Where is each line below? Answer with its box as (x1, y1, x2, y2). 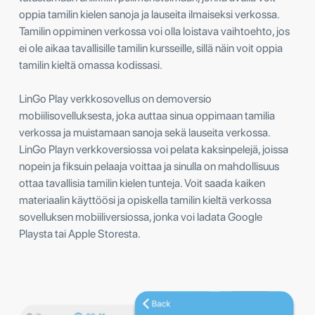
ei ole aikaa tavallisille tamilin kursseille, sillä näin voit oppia (19, 41, 283, 55)
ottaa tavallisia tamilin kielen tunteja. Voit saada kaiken (19, 176, 265, 190)
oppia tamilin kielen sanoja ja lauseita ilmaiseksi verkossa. (19, 7, 279, 21)
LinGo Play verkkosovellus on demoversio (19, 91, 212, 105)
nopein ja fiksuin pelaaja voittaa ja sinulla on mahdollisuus (19, 159, 279, 173)
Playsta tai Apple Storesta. (19, 226, 141, 240)
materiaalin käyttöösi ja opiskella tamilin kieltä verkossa (19, 193, 271, 207)
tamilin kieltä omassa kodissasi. (19, 58, 162, 72)
